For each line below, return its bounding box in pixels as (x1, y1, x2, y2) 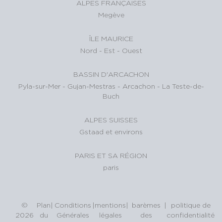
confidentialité (166, 211, 215, 219)
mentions (95, 201, 126, 209)
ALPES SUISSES (84, 116, 138, 124)
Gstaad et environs (79, 128, 143, 136)
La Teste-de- (162, 82, 204, 90)
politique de (170, 201, 211, 209)
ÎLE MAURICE (89, 35, 133, 43)
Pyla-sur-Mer (18, 82, 62, 90)
